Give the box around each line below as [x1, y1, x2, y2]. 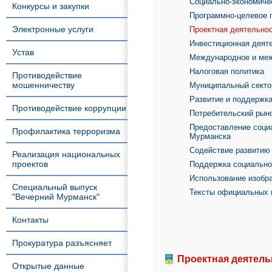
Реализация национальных [12, 149, 120, 159]
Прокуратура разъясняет [12, 238, 112, 248]
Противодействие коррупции [12, 103, 126, 113]
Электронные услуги [12, 24, 93, 34]
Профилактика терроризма [12, 126, 120, 136]
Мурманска [189, 132, 231, 141]
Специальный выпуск [12, 182, 97, 192]
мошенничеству [12, 80, 75, 90]
